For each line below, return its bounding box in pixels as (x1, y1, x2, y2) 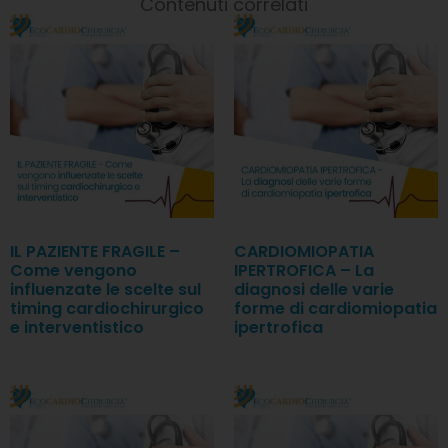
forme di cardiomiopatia (234, 296, 437, 320)
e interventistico (10, 315, 144, 339)
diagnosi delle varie (234, 277, 394, 301)
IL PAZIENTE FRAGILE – (10, 239, 180, 263)
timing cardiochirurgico (10, 296, 204, 320)
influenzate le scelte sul (10, 277, 201, 301)
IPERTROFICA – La (234, 258, 374, 282)
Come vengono (10, 258, 137, 282)
